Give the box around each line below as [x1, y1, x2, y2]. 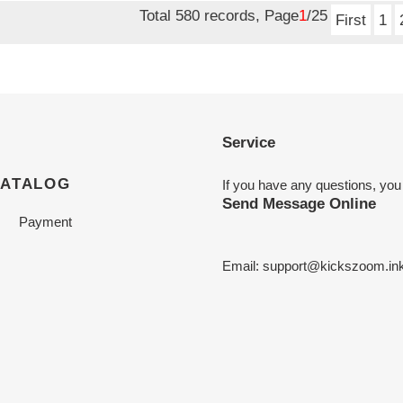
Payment [18, 214, 72, 230]
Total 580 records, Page [139, 7, 299, 23]
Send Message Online [221, 194, 376, 211]
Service [221, 134, 275, 150]
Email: [221, 257, 263, 273]
